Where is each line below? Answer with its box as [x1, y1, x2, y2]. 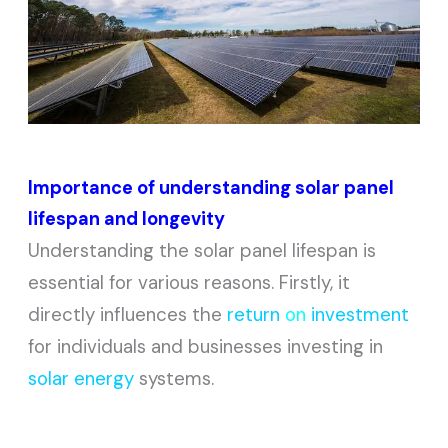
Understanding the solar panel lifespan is [28, 237, 377, 263]
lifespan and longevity [28, 206, 226, 231]
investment [311, 301, 410, 327]
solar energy [28, 365, 135, 391]
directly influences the [28, 301, 228, 327]
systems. [134, 365, 215, 391]
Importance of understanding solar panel [28, 175, 395, 200]
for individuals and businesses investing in [28, 333, 384, 359]
